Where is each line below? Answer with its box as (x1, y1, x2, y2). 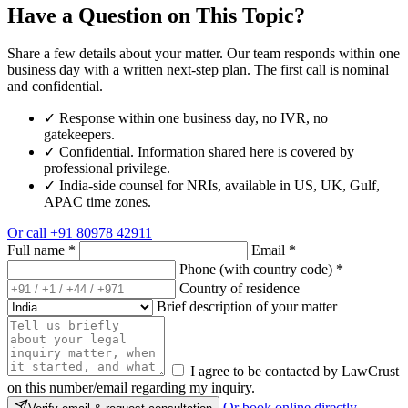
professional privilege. (44, 160, 170, 177)
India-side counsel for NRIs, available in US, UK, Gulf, (59, 178, 380, 194)
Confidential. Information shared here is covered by (59, 144, 354, 160)
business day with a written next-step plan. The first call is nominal (7, 62, 389, 78)
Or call (7, 225, 46, 241)
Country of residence (179, 280, 300, 297)
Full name (7, 242, 68, 259)
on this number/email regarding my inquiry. (7, 380, 255, 396)
